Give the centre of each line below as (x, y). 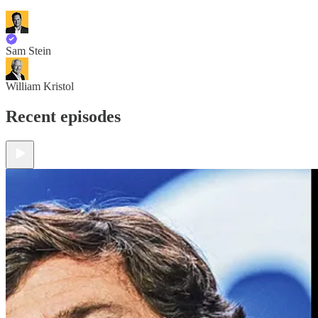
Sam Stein (28, 50)
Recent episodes (63, 116)
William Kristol (40, 86)
